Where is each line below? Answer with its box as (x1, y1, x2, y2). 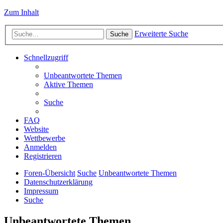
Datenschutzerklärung (24, 177, 93, 186)
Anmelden (24, 142, 57, 151)
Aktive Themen (44, 80, 93, 89)
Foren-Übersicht (24, 168, 75, 177)
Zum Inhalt (4, 8, 39, 16)
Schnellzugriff (24, 53, 68, 62)
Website (24, 124, 49, 133)
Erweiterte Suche (134, 29, 188, 38)
